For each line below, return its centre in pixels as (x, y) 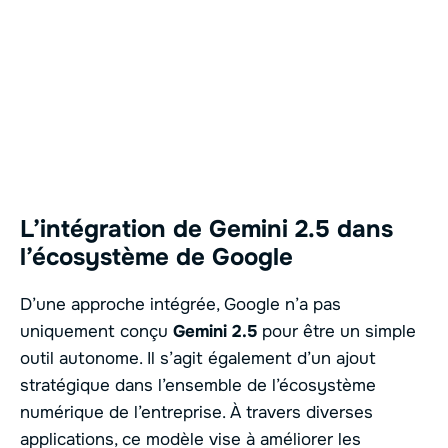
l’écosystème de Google (156, 256)
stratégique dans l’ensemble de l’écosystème (198, 385)
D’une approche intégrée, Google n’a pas (180, 304)
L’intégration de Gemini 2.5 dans (206, 228)
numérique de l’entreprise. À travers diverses (196, 412)
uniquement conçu (96, 331)
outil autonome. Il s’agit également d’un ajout (198, 358)
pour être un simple (336, 331)
